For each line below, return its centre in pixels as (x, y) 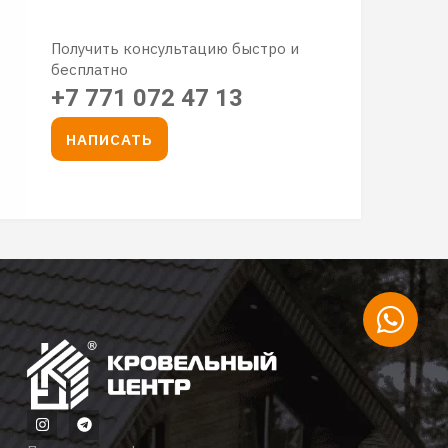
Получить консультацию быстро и (175, 48)
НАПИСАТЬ (110, 139)
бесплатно (90, 69)
